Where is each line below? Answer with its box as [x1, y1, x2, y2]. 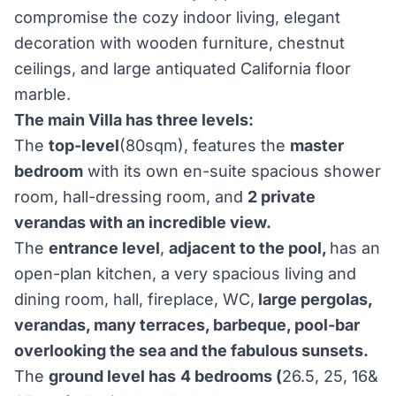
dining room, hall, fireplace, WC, [14, 290, 255, 308]
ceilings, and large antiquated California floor [14, 59, 351, 78]
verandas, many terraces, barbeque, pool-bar [14, 316, 360, 334]
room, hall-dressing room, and [14, 187, 247, 206]
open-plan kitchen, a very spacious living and [14, 264, 356, 283]
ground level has [49, 367, 176, 385]
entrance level [49, 239, 160, 257]
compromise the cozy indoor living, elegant [14, 8, 340, 27]
